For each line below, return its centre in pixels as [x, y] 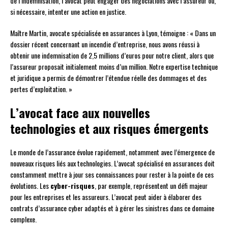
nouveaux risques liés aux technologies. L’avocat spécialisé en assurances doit [112, 163]
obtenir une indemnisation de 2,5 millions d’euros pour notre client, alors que [112, 55]
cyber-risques [73, 186]
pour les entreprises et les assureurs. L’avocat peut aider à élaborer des [106, 197]
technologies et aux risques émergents [109, 129]
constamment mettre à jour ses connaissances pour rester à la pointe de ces [112, 175]
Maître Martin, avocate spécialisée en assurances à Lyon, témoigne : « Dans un [113, 33]
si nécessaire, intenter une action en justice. [68, 12]
